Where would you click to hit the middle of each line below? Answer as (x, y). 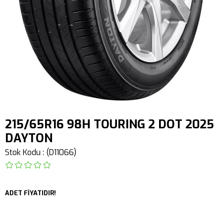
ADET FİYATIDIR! (30, 193)
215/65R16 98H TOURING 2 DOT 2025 (110, 124)
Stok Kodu (23, 152)
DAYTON (29, 138)
